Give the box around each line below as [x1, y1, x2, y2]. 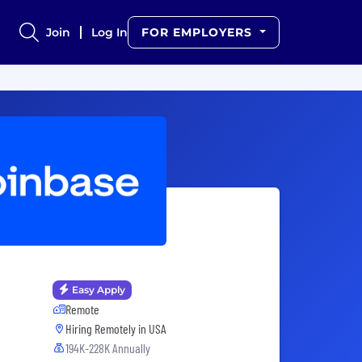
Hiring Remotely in [65, 321, 149, 337]
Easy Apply [72, 284, 125, 297]
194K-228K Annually [65, 340, 150, 356]
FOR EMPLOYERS [141, 25, 257, 40]
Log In [91, 25, 128, 40]
